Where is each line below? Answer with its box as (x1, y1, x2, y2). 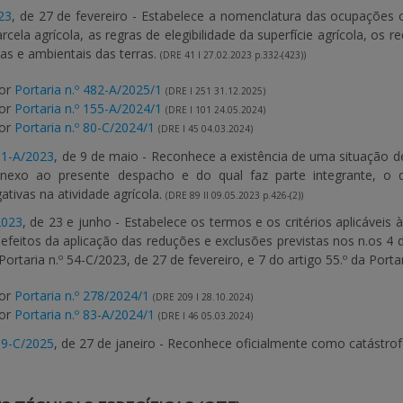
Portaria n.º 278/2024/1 (14, 287, 149, 304)
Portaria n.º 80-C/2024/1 (14, 119, 155, 136)
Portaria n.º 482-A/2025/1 (14, 81, 162, 98)
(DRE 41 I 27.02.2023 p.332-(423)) (160, 49, 306, 61)
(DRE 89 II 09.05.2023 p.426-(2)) (166, 189, 303, 201)
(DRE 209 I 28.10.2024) (153, 291, 253, 303)
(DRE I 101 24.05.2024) (166, 103, 265, 116)
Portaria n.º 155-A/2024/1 (14, 100, 162, 117)
